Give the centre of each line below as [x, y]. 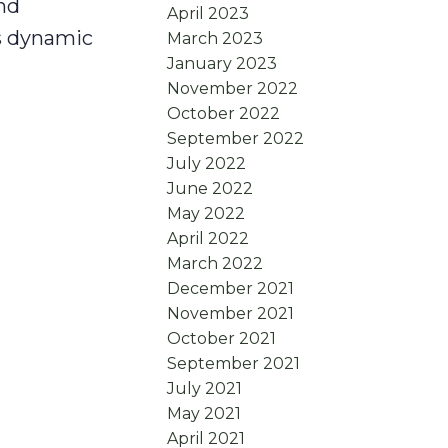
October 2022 [224, 114]
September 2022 [236, 139]
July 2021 [205, 389]
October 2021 [222, 339]
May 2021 [204, 414]
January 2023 [222, 64]
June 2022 [210, 189]
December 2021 [231, 289]
